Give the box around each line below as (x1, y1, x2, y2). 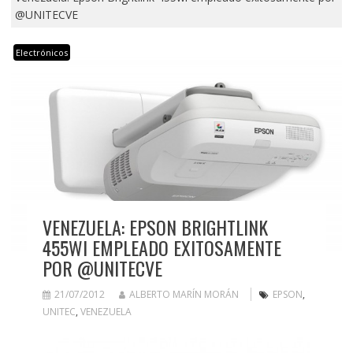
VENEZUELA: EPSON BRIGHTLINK (42, 213, 268, 242)
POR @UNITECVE (42, 254, 162, 283)
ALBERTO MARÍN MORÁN (128, 288, 239, 302)
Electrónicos (15, 46, 68, 58)
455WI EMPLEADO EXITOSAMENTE (42, 233, 281, 262)
